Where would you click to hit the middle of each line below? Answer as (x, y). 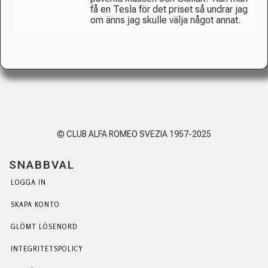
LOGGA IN (28, 182)
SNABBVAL (42, 165)
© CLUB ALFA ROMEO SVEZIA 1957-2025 (134, 134)
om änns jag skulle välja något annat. (167, 20)
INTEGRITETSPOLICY (47, 249)
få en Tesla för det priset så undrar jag (169, 9)
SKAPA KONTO (35, 204)
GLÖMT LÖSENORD (44, 226)
